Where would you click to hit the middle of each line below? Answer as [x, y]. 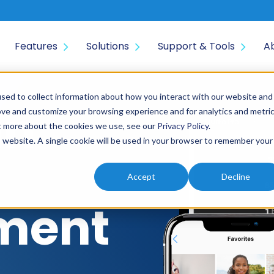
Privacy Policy [183, 126]
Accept [141, 177]
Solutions [108, 46]
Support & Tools [196, 46]
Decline [235, 177]
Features [36, 46]
